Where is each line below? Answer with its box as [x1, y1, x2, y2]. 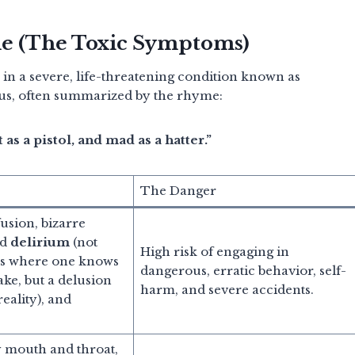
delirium [10, 234, 70, 250]
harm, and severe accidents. [139, 281, 314, 297]
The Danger [139, 182, 216, 198]
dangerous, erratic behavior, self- [139, 262, 346, 278]
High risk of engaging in [139, 243, 289, 259]
